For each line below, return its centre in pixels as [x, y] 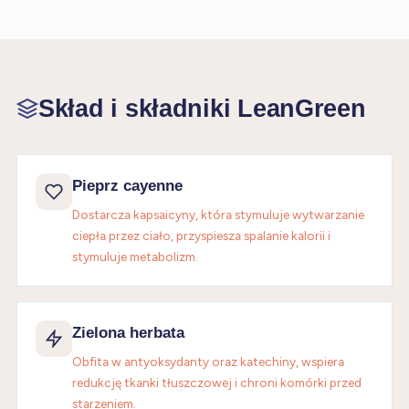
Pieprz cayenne [127, 186]
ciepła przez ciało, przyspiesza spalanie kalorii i [201, 236]
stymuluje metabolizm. [135, 257]
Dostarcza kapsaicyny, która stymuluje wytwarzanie [218, 215]
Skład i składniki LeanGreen [202, 108]
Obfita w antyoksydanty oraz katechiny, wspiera [208, 362]
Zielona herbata [128, 333]
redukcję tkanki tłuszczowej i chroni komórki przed [217, 383]
